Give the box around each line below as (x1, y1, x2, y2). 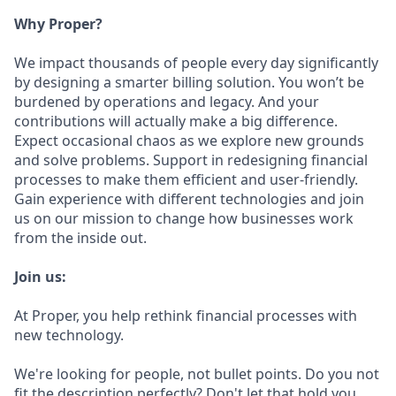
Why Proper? (14, 14, 103, 34)
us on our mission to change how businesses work (14, 209, 354, 228)
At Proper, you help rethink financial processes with (14, 306, 357, 325)
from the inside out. (14, 228, 147, 247)
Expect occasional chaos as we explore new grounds (14, 131, 364, 150)
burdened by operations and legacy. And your (14, 92, 319, 111)
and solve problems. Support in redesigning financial (14, 150, 368, 170)
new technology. (14, 325, 124, 345)
